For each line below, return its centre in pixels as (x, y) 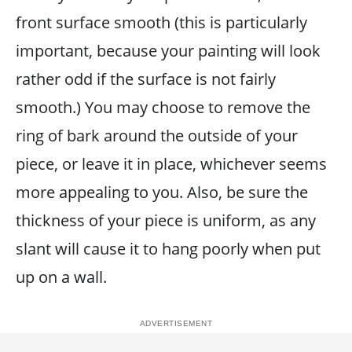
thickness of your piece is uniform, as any (166, 220)
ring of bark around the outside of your (157, 136)
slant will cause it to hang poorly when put (168, 249)
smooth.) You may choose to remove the (163, 107)
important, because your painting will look (168, 51)
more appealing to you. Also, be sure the (162, 192)
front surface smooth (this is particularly (161, 22)
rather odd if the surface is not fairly (146, 79)
